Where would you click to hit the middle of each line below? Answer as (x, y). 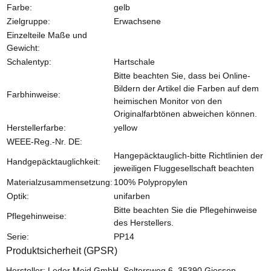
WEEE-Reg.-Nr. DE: (44, 141)
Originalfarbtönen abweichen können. (185, 113)
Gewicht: (23, 47)
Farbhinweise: (34, 94)
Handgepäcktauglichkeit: (54, 161)
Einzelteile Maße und (47, 35)
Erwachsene (137, 21)
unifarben (132, 196)
